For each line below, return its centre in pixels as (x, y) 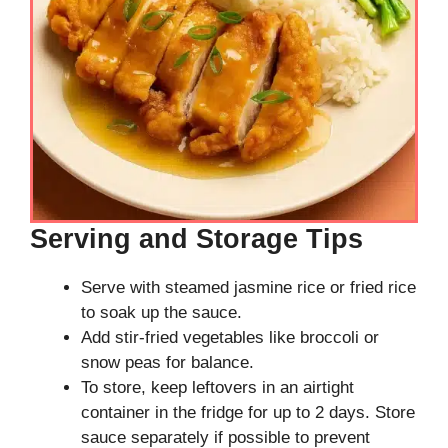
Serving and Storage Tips (196, 239)
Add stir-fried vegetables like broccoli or (230, 338)
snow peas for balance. (167, 363)
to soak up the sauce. (161, 313)
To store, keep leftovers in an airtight (217, 388)
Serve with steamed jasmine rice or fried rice (248, 288)
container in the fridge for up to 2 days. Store (248, 413)
